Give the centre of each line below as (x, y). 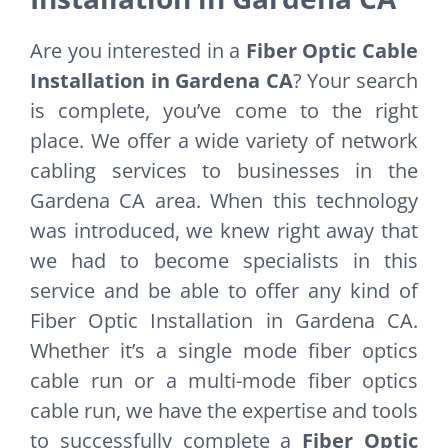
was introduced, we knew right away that (224, 231)
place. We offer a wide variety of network (224, 141)
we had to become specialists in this (224, 261)
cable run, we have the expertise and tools (224, 411)
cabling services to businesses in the (224, 171)
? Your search (355, 81)
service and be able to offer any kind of (224, 291)
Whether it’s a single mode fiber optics (224, 351)
